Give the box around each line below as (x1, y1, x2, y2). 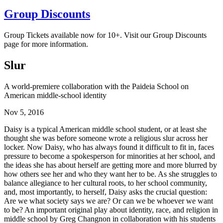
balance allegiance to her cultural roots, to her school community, (4, 178, 207, 187)
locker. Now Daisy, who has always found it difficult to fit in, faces (4, 142, 214, 151)
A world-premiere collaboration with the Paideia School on (4, 82, 189, 91)
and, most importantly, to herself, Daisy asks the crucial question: (4, 187, 207, 196)
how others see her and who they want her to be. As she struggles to (4, 169, 217, 178)
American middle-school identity (4, 91, 107, 100)
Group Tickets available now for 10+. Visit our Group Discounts (4, 30, 207, 39)
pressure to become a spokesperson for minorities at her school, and (4, 151, 215, 160)
